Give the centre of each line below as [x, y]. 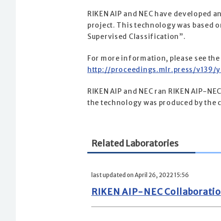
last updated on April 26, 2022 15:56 [140, 175]
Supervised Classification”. [137, 37]
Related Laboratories [135, 144]
